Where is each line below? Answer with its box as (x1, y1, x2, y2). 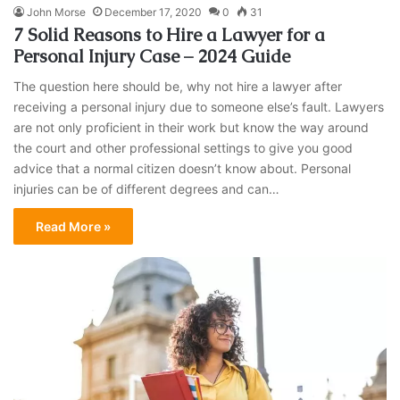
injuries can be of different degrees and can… (13, 181, 280, 197)
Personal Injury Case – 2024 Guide (13, 45, 291, 69)
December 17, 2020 (104, 5, 203, 20)
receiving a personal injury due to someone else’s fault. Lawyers (13, 99, 385, 115)
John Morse (27, 5, 87, 20)
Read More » (36, 219, 112, 235)
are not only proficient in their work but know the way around (13, 120, 370, 136)
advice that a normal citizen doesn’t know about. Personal (13, 161, 352, 177)
